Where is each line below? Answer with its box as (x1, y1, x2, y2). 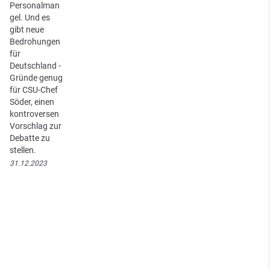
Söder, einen (10, 96, 54, 107)
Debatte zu (10, 133, 50, 143)
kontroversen (10, 108, 59, 119)
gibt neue (10, 24, 44, 34)
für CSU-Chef (10, 84, 58, 95)
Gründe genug (10, 72, 63, 83)
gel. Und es (10, 12, 50, 22)
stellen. (10, 145, 36, 155)
